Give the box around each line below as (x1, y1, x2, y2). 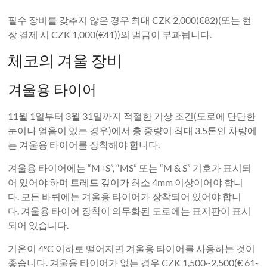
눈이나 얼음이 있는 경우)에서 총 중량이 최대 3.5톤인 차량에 (8, 125, 257, 136)
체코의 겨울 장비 (8, 51, 123, 70)
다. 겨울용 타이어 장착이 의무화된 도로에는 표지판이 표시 (8, 205, 252, 217)
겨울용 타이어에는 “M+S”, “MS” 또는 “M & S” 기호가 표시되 (8, 162, 252, 174)
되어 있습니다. (8, 219, 69, 231)
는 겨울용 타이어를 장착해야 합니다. (8, 139, 160, 151)
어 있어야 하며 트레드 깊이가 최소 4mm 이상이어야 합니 (8, 176, 244, 188)
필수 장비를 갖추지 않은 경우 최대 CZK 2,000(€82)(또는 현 (8, 14, 252, 26)
